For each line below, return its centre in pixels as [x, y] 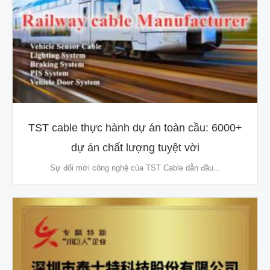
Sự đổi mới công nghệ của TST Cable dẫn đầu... [135, 168]
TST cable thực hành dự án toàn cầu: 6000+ [135, 128]
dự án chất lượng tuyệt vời [135, 148]
